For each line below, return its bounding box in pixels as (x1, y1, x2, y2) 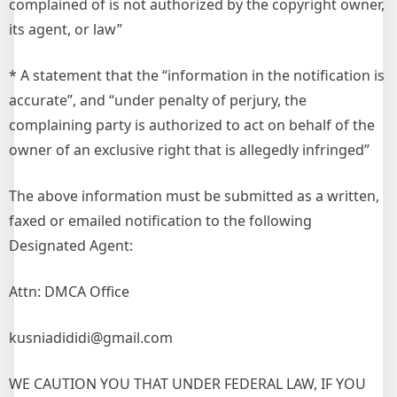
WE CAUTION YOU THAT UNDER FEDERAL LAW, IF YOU (9, 374, 366, 393)
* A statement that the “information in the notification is (9, 66, 385, 85)
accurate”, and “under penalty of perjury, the (9, 90, 307, 110)
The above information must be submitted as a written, (9, 186, 379, 206)
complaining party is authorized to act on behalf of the (9, 115, 375, 135)
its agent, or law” (9, 19, 122, 39)
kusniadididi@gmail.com (9, 328, 173, 347)
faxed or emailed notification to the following (9, 211, 312, 230)
